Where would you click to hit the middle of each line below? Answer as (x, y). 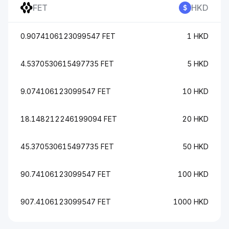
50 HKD (196, 146)
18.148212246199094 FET (69, 119)
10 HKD (196, 91)
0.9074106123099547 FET (68, 36)
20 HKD (195, 119)
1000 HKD (191, 202)
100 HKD (193, 174)
